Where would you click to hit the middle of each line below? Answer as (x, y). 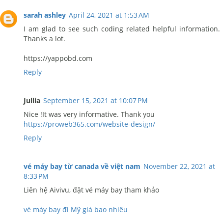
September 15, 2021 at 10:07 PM (96, 100)
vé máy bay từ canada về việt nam (82, 166)
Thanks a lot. (44, 39)
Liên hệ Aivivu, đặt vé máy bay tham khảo (91, 190)
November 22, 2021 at (179, 166)
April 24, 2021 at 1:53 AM (109, 15)
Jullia (32, 100)
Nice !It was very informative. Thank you (89, 114)
